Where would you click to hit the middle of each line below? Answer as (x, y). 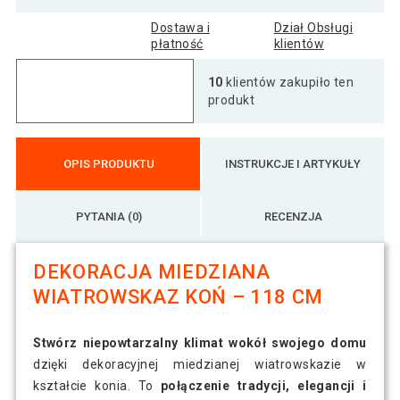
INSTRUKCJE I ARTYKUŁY (293, 163)
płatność (177, 43)
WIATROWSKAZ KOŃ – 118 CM (178, 296)
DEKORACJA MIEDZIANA (152, 271)
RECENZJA (293, 216)
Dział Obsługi (313, 27)
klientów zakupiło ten (288, 82)
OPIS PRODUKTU (108, 163)
